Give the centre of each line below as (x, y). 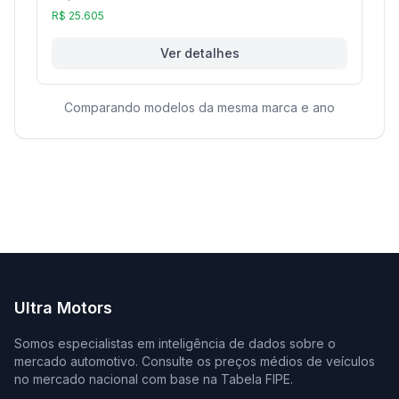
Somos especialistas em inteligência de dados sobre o (175, 343)
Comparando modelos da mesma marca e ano (199, 107)
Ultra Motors (63, 308)
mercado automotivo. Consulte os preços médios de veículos (195, 361)
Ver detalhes (199, 53)
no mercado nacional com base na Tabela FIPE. (154, 379)
